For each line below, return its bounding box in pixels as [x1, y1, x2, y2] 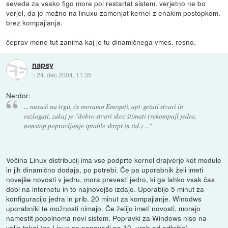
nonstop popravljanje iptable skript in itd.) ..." [23, 121, 152, 131]
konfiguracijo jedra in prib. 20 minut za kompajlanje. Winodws [6, 193, 202, 204]
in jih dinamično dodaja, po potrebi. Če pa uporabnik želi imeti [6, 164, 204, 175]
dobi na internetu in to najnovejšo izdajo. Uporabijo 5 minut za [6, 184, 205, 194]
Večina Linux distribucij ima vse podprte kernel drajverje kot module [6, 155, 222, 165]
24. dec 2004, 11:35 [36, 70, 92, 79]
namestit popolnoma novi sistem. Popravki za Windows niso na [6, 213, 207, 223]
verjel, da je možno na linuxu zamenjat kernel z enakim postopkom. [6, 7, 221, 18]
